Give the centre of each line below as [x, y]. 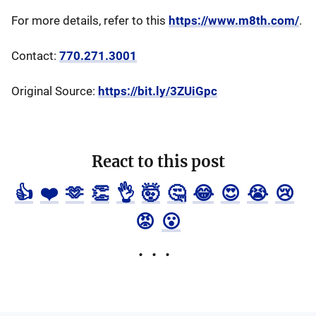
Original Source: [55, 91]
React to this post [158, 162]
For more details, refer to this [90, 20]
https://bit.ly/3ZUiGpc [158, 91]
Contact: [35, 56]
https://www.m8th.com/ [234, 20]
